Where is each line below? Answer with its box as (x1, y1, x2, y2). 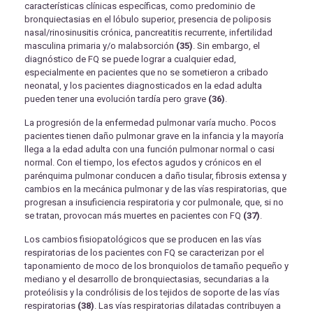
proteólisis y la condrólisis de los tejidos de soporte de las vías (24, 287, 279, 298)
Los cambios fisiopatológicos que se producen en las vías (24, 234, 261, 245)
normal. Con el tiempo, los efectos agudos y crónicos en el (24, 157, 261, 168)
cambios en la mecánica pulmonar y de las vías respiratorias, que (24, 184, 286, 195)
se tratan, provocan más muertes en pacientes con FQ (24, 210, 243, 221)
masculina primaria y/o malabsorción (24, 41, 176, 52)
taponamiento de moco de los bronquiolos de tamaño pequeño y (24, 261, 289, 272)
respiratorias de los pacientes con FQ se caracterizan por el (24, 247, 264, 259)
